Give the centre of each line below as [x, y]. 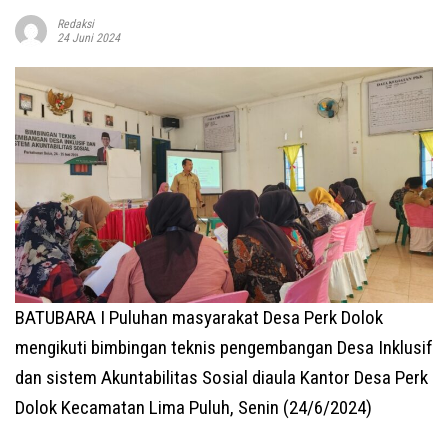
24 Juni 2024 [88, 38]
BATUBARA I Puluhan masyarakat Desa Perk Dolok [199, 317]
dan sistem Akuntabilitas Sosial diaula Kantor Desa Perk [221, 377]
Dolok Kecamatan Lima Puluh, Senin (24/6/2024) [193, 407]
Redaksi [75, 24]
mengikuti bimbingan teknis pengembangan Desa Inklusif [224, 347]
